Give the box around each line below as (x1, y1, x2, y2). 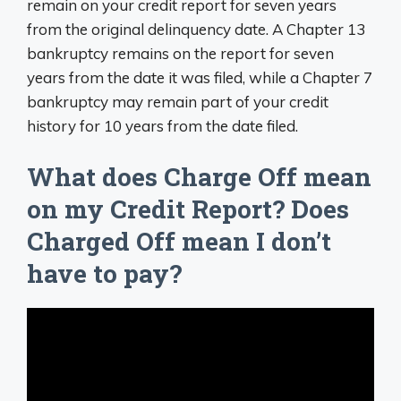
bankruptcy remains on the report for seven (27, 44, 334, 64)
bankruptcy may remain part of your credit (27, 92, 328, 112)
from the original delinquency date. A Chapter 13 (27, 20, 365, 39)
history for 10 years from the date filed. (27, 116, 298, 136)
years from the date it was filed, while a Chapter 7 (27, 68, 372, 88)
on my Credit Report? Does (27, 192, 349, 226)
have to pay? (27, 256, 182, 290)
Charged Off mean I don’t (27, 224, 331, 258)
